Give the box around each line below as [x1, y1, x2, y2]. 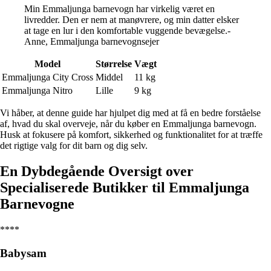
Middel [96, 72, 123, 83]
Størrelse [96, 59, 132, 70]
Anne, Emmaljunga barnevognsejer [24, 36, 159, 47]
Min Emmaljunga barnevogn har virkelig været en [24, 4, 215, 15]
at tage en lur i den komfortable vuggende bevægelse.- [24, 25, 230, 36]
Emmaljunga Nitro [2, 85, 73, 96]
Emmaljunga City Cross [2, 72, 93, 83]
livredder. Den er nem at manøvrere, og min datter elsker [24, 15, 239, 25]
